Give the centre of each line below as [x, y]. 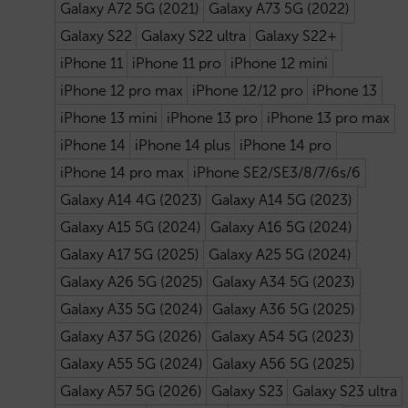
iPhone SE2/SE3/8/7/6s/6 [276, 172]
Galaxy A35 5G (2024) [131, 309]
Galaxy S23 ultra [344, 391]
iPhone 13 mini [108, 117]
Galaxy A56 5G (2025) [283, 363]
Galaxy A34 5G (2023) [283, 281]
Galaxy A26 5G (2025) [131, 281]
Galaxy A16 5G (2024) [281, 227]
